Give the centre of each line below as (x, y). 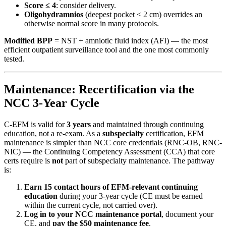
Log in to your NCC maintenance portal (93, 214)
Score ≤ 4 (40, 6)
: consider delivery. (86, 6)
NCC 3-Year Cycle (52, 103)
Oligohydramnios (54, 15)
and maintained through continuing (147, 125)
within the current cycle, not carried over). (91, 205)
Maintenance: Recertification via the (99, 90)
